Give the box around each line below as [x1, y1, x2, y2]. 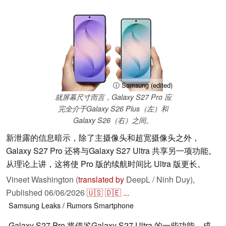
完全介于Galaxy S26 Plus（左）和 [58, 103, 168, 114]
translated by [78, 174, 124, 186]
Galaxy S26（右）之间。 [73, 115, 153, 126]
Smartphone [94, 200, 134, 211]
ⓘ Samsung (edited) [113, 80, 173, 90]
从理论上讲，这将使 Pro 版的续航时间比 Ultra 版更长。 [6, 158, 205, 170]
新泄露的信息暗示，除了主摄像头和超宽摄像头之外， [6, 132, 200, 144]
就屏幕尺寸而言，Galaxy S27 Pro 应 [54, 92, 172, 102]
